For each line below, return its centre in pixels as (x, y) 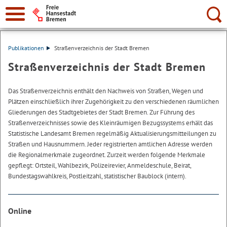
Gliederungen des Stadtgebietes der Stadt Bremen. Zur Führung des (101, 112)
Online (20, 211)
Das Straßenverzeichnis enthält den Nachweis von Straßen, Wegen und (106, 91)
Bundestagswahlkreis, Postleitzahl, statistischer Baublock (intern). (97, 176)
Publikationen (26, 48)
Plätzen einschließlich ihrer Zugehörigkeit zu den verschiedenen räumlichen (113, 102)
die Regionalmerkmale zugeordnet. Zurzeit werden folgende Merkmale (107, 155)
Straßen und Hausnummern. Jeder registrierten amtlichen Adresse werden (110, 144)
